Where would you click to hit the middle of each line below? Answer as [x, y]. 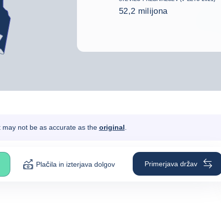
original [112, 127]
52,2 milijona [143, 11]
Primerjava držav [171, 164]
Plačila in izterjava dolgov [75, 164]
